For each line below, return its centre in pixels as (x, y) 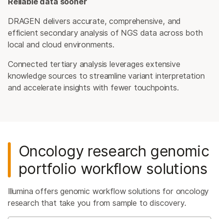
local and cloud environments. (61, 45)
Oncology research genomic (114, 151)
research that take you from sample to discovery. (97, 203)
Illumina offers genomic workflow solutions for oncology (109, 191)
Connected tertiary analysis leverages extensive (94, 64)
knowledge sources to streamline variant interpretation (106, 76)
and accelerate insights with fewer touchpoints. (93, 88)
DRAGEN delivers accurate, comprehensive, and (95, 21)
